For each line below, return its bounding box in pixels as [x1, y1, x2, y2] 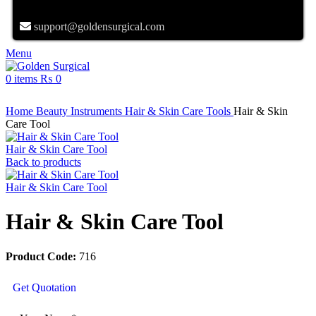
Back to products [6, 156, 81, 168]
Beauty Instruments [36, 105, 125, 117]
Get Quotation [13, 281, 76, 293]
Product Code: [6, 250, 76, 262]
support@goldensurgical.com [31, 20, 164, 32]
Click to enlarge [6, 92, 76, 104]
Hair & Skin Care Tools [125, 105, 233, 117]
